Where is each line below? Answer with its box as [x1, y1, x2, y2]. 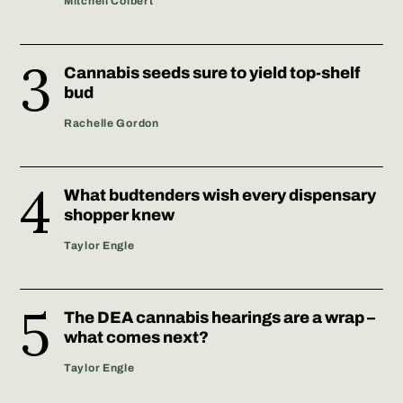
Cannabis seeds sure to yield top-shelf [64, 63, 360, 82]
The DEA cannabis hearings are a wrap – [64, 308, 375, 327]
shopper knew [64, 205, 175, 224]
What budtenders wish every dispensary [64, 185, 376, 204]
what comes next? [64, 327, 209, 346]
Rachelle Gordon [64, 116, 159, 130]
